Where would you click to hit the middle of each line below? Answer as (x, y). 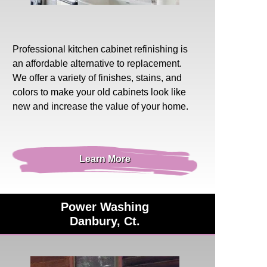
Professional (40, 49)
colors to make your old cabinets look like (99, 92)
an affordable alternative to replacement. (97, 63)
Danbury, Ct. (105, 221)
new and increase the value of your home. (100, 106)
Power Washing (105, 207)
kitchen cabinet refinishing (123, 49)
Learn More (105, 159)
